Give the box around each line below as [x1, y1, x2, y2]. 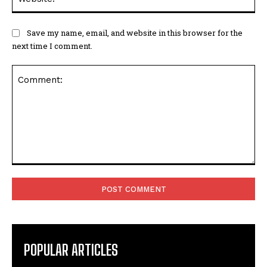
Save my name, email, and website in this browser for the [27, 27, 243, 38]
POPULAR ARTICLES [24, 241, 118, 259]
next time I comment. [12, 41, 92, 52]
